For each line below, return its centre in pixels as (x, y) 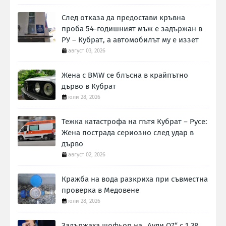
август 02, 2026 (87, 155)
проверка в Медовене (100, 190)
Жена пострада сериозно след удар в (128, 133)
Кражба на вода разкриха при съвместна (135, 179)
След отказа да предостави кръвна (123, 18)
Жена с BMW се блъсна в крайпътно (125, 75)
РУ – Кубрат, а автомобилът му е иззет (130, 40)
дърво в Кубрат (89, 87)
